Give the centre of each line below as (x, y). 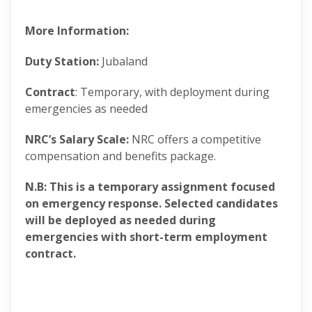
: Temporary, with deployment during (172, 92)
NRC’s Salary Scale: (77, 139)
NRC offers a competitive (195, 139)
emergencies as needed (88, 109)
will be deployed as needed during (120, 220)
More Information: (77, 31)
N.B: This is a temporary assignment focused (150, 187)
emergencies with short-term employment (146, 237)
